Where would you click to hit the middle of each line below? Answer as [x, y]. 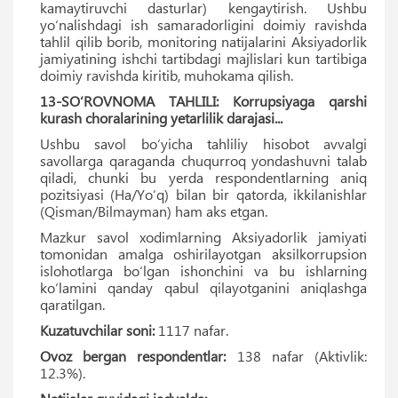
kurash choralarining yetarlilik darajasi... [161, 117]
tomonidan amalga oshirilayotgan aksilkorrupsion [203, 253]
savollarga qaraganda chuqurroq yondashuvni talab [203, 160]
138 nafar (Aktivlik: [297, 355]
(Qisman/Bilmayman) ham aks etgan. [154, 211]
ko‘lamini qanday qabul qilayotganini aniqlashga [203, 287]
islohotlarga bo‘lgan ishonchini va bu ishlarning [203, 270]
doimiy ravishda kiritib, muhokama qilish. [167, 75]
